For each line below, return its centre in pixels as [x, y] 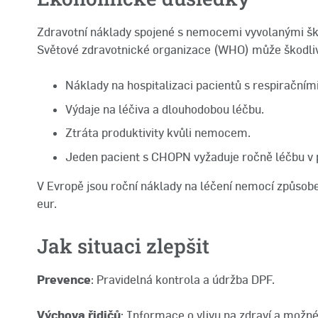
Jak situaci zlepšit [123, 246]
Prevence [64, 280]
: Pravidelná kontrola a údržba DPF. [183, 280]
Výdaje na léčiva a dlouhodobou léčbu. [165, 109]
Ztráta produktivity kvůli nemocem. [158, 133]
